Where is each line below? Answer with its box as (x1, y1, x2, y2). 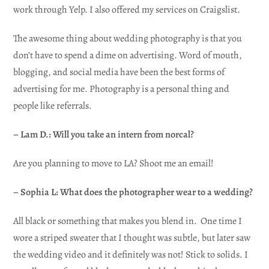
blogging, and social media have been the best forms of (13, 65, 225, 79)
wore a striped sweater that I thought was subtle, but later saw (13, 231, 251, 244)
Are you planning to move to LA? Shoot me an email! (13, 156, 214, 170)
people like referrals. (13, 98, 92, 112)
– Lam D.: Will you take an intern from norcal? (13, 127, 195, 141)
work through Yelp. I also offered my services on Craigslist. (13, 2, 241, 16)
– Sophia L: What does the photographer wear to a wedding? (13, 185, 253, 199)
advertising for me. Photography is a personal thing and (13, 82, 230, 95)
